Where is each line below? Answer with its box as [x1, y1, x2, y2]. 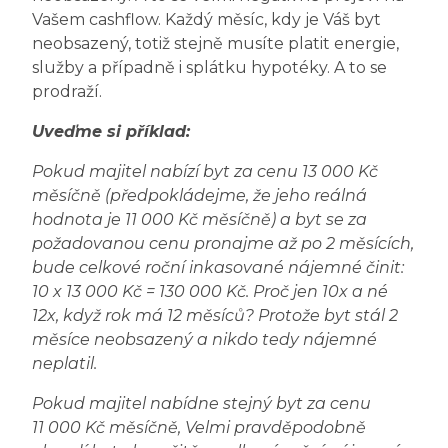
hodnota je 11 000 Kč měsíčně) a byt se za [32, 210, 367, 230]
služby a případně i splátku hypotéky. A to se [32, 58, 387, 78]
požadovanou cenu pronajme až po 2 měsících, [32, 234, 414, 254]
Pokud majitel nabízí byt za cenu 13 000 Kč [32, 162, 378, 182]
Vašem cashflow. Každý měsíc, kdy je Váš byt [32, 10, 381, 30]
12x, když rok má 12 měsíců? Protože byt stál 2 [32, 306, 398, 326]
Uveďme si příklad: [32, 122, 190, 142]
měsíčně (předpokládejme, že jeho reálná [32, 186, 367, 206]
